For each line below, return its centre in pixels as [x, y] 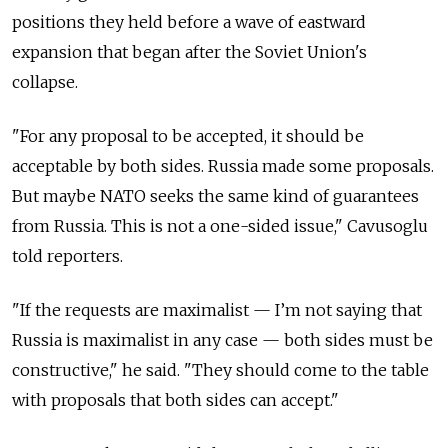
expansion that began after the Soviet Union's [189, 52]
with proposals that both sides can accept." [175, 400]
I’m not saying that [346, 310]
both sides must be [356, 340]
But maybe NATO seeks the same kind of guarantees [215, 196]
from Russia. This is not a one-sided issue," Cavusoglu [220, 226]
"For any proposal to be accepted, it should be [188, 136]
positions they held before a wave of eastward [189, 22]
